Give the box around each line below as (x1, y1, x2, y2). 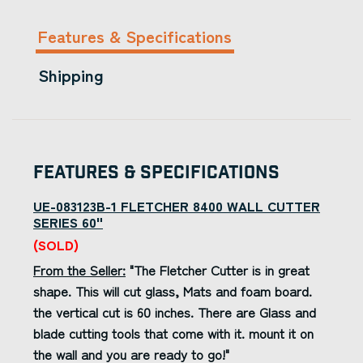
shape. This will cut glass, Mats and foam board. (33, 281, 312, 301)
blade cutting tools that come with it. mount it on (33, 323, 314, 343)
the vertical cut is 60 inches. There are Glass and (33, 302, 316, 322)
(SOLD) (33, 235, 79, 254)
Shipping (38, 62, 104, 87)
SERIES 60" (33, 212, 103, 232)
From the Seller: (33, 260, 126, 280)
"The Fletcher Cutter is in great (126, 260, 310, 280)
